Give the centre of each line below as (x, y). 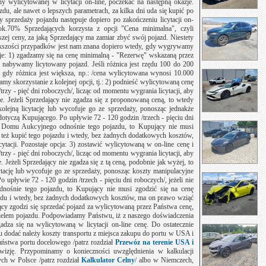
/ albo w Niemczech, (164, 260)
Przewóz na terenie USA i (154, 242)
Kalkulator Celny (108, 260)
